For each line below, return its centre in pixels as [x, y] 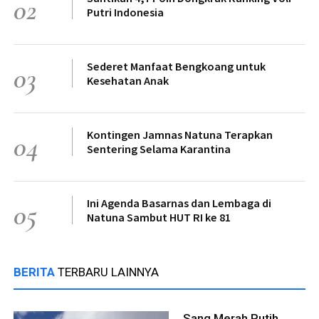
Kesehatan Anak [128, 81]
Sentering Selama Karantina [159, 149]
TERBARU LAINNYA [108, 272]
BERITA [36, 272]
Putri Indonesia [125, 12]
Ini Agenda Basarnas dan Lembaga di [179, 203]
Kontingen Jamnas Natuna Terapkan [180, 135]
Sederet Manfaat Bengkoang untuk [176, 67]
